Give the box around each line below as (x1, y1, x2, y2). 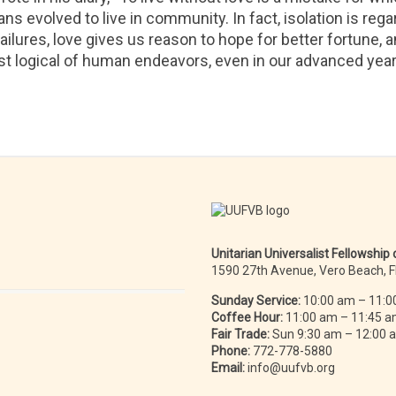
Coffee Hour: (211, 309, 283, 324)
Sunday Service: (211, 293, 301, 308)
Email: (211, 360, 245, 375)
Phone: (211, 343, 250, 358)
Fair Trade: (211, 326, 270, 341)
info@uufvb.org (245, 360, 335, 375)
